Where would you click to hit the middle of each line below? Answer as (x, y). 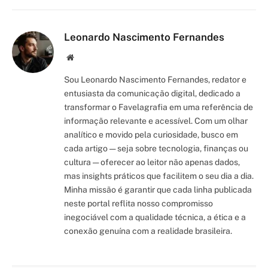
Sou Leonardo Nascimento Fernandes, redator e (155, 80)
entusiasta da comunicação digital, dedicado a (152, 94)
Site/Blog (89, 57)
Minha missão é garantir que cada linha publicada (158, 190)
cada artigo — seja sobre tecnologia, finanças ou (156, 149)
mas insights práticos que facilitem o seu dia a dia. (159, 176)
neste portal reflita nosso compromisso (138, 204)
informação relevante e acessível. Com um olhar (156, 121)
